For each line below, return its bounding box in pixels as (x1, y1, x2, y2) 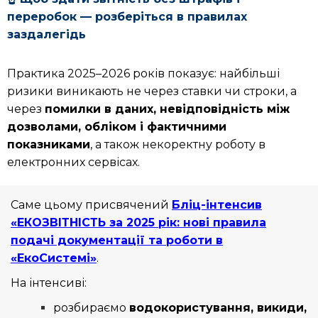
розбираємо (53, 301, 129, 315)
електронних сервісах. (7, 155, 140, 170)
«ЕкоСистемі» (11, 251, 97, 265)
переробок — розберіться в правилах (7, 10, 247, 24)
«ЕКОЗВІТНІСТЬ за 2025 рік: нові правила (11, 216, 266, 230)
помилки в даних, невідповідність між (45, 102, 290, 116)
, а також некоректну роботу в (90, 138, 265, 152)
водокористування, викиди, (129, 301, 307, 315)
